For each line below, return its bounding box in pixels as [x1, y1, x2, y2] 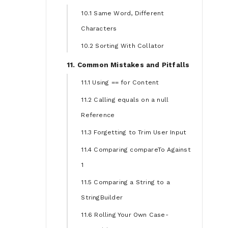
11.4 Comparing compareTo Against [81, 146, 191, 154]
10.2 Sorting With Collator [81, 42, 164, 49]
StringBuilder [81, 194, 123, 202]
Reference [81, 111, 115, 119]
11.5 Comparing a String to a [81, 179, 170, 186]
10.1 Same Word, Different [81, 9, 164, 17]
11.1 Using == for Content [81, 79, 159, 87]
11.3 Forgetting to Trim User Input [81, 129, 187, 136]
